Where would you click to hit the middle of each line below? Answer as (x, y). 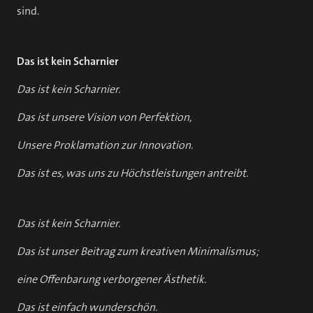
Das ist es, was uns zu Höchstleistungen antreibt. (132, 173)
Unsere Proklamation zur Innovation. (105, 145)
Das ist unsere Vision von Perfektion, (104, 117)
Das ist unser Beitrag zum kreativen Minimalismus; (138, 251)
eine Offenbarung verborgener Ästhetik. (111, 279)
